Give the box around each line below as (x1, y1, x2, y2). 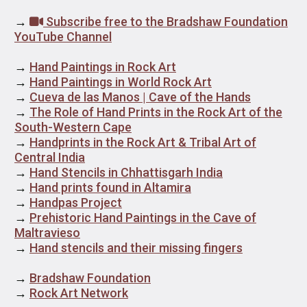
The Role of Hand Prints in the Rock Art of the (29, 105, 282, 120)
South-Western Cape (14, 120, 132, 135)
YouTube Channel (14, 29, 112, 45)
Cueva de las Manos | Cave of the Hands (29, 90, 251, 105)
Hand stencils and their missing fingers (29, 241, 243, 256)
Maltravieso (14, 225, 80, 241)
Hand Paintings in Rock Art (29, 60, 176, 75)
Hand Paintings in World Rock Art (29, 75, 212, 90)
